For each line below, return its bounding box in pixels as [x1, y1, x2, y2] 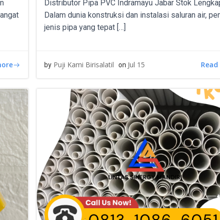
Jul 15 [128, 60, 145, 69]
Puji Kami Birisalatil [54, 60, 114, 69]
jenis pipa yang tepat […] [44, 23, 126, 32]
